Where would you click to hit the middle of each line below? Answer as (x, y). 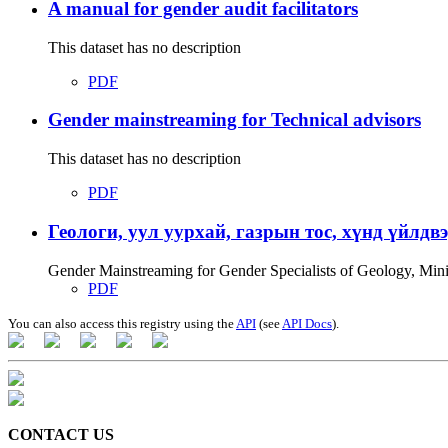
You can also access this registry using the (122, 323)
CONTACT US (61, 434)
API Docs (307, 323)
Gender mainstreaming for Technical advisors (234, 120)
